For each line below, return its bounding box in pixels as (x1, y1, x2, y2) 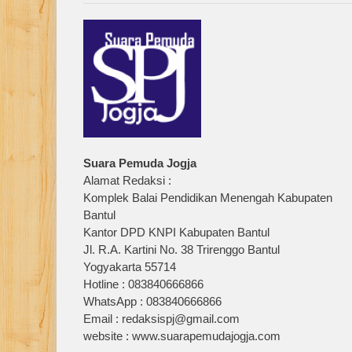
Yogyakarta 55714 (83, 259, 177, 273)
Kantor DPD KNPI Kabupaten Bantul (83, 225, 270, 239)
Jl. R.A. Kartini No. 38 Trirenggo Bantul (83, 242, 280, 256)
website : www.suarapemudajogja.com (83, 328, 281, 343)
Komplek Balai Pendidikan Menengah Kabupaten (83, 190, 333, 204)
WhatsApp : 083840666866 (83, 294, 222, 308)
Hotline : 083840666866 (83, 277, 204, 291)
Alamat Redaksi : (83, 173, 172, 187)
